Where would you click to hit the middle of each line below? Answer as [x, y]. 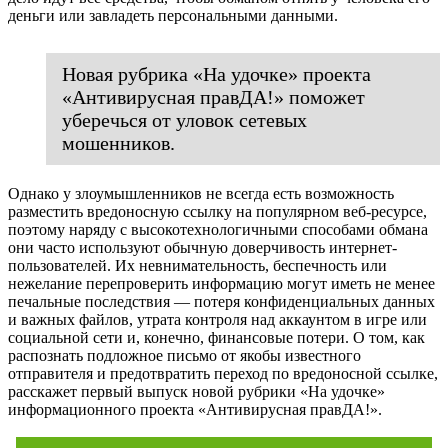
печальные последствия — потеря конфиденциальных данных [221, 301]
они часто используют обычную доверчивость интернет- [202, 247]
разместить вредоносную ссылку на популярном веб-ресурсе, [217, 211]
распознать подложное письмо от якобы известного [184, 355]
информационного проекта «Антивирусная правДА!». [195, 409]
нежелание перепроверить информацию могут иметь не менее [221, 283]
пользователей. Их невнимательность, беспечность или [197, 265]
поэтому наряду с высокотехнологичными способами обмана [218, 229]
